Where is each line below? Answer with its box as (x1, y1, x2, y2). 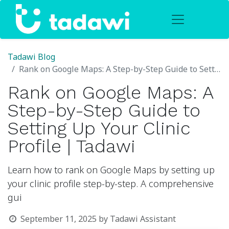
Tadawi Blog (8, 49, 55, 66)
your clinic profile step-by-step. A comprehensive (8, 174, 214, 194)
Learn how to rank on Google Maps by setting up (8, 161, 215, 180)
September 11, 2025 (20, 211, 97, 228)
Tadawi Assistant (109, 211, 176, 228)
